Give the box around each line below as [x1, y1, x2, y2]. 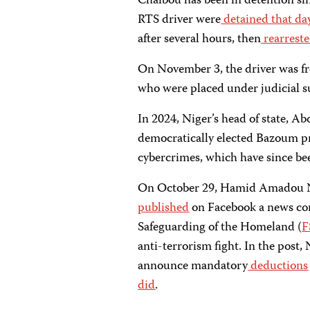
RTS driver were [138, 10, 221, 30]
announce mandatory [138, 256, 248, 277]
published [138, 198, 190, 219]
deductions [248, 256, 309, 277]
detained [221, 10, 269, 30]
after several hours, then [138, 29, 262, 50]
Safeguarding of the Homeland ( [138, 217, 302, 238]
